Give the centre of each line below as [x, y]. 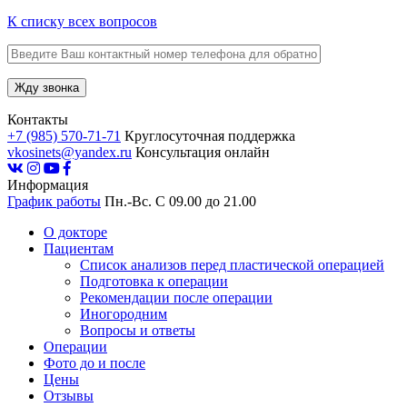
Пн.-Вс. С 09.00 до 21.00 [179, 202]
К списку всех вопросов [82, 22]
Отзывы [69, 396]
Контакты [38, 120]
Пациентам [79, 249]
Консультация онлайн [201, 153]
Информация [48, 185]
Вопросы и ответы [138, 331]
